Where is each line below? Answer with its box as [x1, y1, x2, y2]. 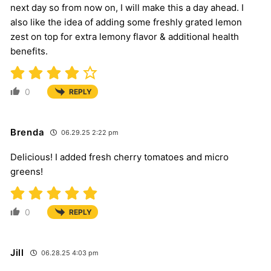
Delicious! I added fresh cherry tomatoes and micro [10, 151, 229, 163]
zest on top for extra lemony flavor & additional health [10, 30, 239, 42]
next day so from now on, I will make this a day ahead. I [10, 1, 244, 13]
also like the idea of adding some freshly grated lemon [10, 16, 242, 28]
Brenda [10, 126, 45, 138]
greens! [10, 165, 43, 177]
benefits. [10, 45, 48, 57]
